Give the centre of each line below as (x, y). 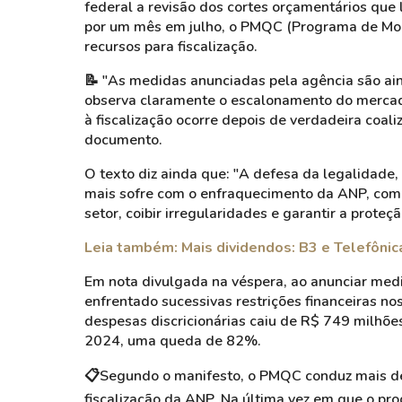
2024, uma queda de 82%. (173, 341)
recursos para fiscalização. (171, 47)
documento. (123, 140)
